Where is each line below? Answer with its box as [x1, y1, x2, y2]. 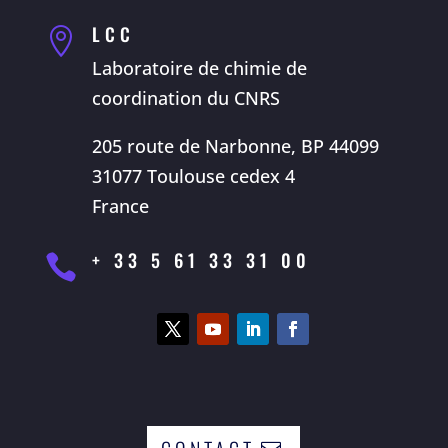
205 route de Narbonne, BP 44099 [91, 134, 379, 159]
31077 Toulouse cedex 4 [91, 164, 295, 189]
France [91, 194, 149, 219]
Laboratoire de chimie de [91, 56, 307, 81]
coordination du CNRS [91, 86, 280, 111]
